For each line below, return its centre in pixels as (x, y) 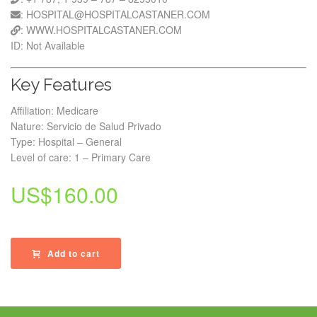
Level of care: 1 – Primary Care (81, 157)
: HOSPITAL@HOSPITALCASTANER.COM (115, 14)
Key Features (61, 85)
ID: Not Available (48, 45)
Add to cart (74, 253)
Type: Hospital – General (66, 142)
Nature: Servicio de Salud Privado (86, 126)
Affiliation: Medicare (54, 110)
